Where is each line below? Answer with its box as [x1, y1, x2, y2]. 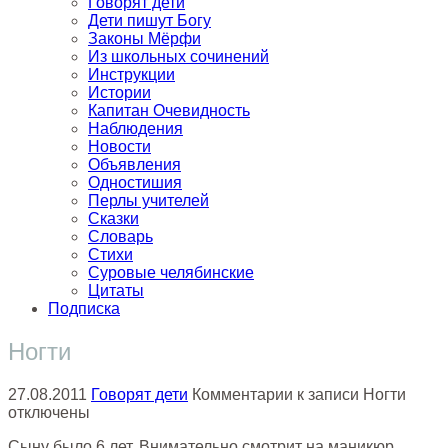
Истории [88, 83, 151, 101]
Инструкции [88, 65, 175, 83]
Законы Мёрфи [88, 29, 201, 47]
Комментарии [192, 385, 293, 403]
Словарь [88, 227, 153, 245]
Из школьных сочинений [88, 47, 269, 65]
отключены [8, 403, 90, 421]
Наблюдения [88, 119, 183, 137]
